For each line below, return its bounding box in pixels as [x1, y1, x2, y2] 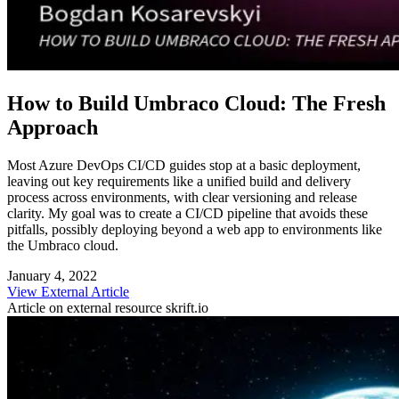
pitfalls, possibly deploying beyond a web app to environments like [7, 222, 382, 238]
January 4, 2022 [7, 268, 97, 284]
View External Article [7, 284, 129, 300]
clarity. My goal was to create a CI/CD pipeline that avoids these [7, 206, 368, 222]
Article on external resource [7, 300, 166, 316]
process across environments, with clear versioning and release [7, 190, 357, 206]
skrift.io [166, 300, 208, 316]
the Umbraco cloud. [7, 238, 118, 254]
